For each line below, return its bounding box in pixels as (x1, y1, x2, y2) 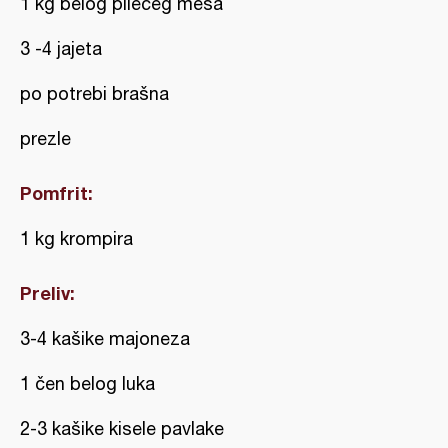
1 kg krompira (20, 228, 133, 249)
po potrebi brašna (20, 83, 169, 104)
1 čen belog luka (20, 373, 155, 394)
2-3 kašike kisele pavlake (20, 418, 224, 439)
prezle (20, 128, 71, 149)
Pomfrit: (20, 182, 93, 204)
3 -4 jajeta (20, 38, 102, 59)
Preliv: (20, 282, 75, 304)
